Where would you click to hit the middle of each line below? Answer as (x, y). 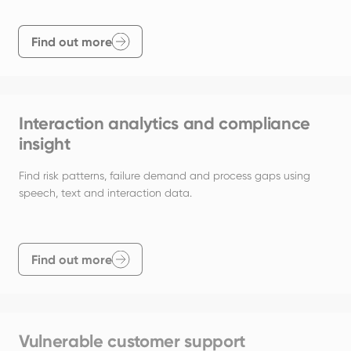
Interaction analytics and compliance (165, 124)
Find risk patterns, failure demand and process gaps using (165, 176)
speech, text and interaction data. (105, 193)
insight (45, 144)
